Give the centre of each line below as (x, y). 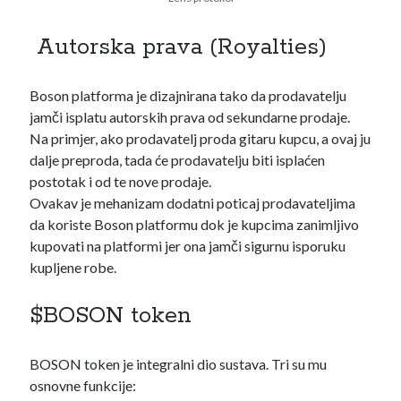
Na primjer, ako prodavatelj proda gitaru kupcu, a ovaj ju (200, 138)
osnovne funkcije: (83, 385)
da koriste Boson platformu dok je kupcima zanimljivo (195, 224)
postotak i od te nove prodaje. (121, 181)
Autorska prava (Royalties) (179, 47)
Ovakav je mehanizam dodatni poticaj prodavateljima (193, 203)
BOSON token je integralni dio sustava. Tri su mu (179, 364)
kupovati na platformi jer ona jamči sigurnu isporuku (188, 246)
